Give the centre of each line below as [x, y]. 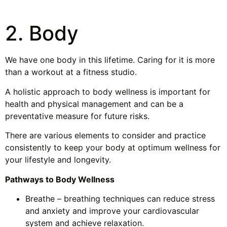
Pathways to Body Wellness [60, 179]
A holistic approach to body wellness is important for [108, 91]
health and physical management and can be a [94, 104]
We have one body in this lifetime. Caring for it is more [110, 60]
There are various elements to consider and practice [105, 136]
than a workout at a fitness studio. [71, 72]
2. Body [42, 33]
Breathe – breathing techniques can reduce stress [120, 198]
